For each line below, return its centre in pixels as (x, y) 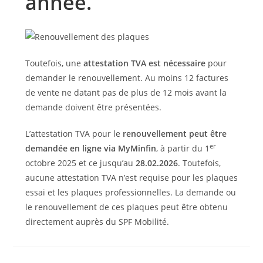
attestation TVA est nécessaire (144, 63)
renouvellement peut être (174, 133)
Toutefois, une (54, 63)
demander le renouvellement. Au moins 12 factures (127, 77)
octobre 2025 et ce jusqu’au (80, 163)
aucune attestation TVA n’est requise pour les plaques (131, 177)
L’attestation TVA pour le (74, 133)
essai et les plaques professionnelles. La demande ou (130, 192)
